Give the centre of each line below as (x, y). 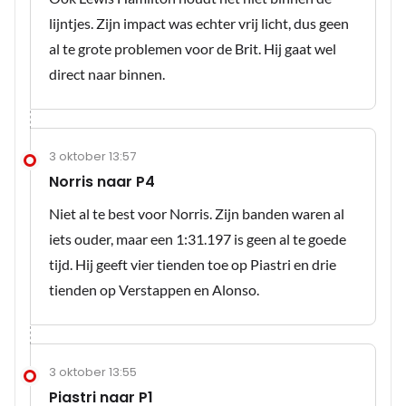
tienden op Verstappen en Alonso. (154, 290)
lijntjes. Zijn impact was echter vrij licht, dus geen (199, 24)
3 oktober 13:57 (92, 157)
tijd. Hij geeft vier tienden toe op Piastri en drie (193, 265)
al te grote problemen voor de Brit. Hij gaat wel (193, 49)
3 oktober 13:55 (93, 372)
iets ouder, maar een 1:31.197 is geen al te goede (198, 239)
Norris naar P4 (102, 182)
